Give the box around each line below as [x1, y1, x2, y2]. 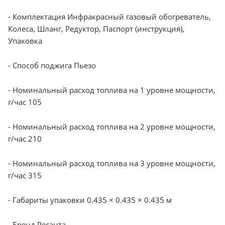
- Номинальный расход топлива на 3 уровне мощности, [8, 158, 215, 168]
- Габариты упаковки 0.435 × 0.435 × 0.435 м [8, 194, 172, 205]
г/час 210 [8, 133, 42, 144]
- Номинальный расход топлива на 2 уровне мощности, [8, 121, 215, 132]
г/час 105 [8, 96, 42, 107]
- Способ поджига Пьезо [8, 60, 96, 70]
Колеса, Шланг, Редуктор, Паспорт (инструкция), [8, 23, 184, 34]
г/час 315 [8, 170, 42, 180]
